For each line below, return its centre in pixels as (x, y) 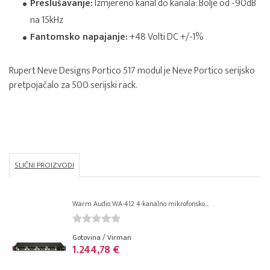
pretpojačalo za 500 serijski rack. (73, 85)
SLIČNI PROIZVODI (44, 165)
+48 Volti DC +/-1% (165, 37)
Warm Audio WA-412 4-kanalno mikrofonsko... (140, 204)
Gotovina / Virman (102, 237)
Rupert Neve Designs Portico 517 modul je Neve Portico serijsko (132, 71)
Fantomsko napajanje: (79, 37)
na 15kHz (47, 20)
